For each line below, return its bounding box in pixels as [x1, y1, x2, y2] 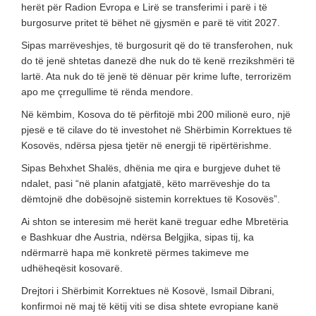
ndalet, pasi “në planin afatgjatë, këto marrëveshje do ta [21, 177, 270, 189]
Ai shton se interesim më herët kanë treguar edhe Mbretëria [21, 215, 288, 227]
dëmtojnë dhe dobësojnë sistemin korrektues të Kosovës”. [21, 193, 280, 205]
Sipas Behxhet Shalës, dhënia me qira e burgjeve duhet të [21, 162, 281, 174]
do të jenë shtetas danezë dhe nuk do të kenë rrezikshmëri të [21, 54, 295, 66]
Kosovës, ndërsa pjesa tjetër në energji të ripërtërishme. [21, 139, 272, 151]
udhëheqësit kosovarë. [21, 262, 123, 274]
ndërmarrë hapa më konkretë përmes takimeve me [21, 246, 249, 258]
